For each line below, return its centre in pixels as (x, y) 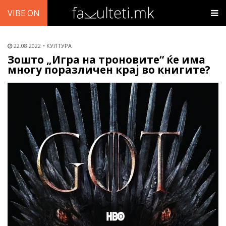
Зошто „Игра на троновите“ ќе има (106, 60)
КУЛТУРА (59, 46)
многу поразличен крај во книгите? (109, 70)
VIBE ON (24, 13)
